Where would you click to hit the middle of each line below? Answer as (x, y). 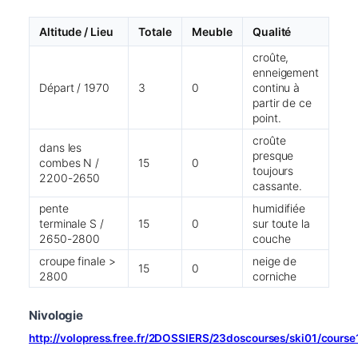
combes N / (70, 162)
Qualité (272, 31)
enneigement (286, 72)
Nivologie (56, 315)
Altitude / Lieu (76, 31)
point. (267, 117)
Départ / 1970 (74, 87)
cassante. (278, 185)
